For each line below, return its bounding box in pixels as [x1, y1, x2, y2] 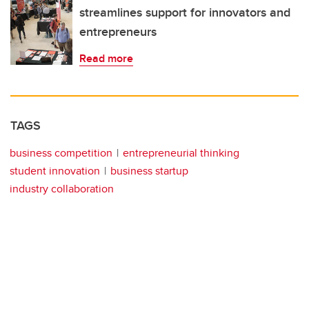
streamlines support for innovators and [79, 3, 290, 21]
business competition [10, 144, 112, 161]
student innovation [10, 162, 100, 179]
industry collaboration [10, 180, 114, 197]
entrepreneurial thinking [123, 144, 239, 161]
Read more [79, 50, 133, 66]
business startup [110, 162, 188, 179]
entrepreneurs [79, 22, 157, 41]
